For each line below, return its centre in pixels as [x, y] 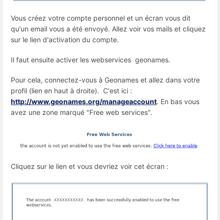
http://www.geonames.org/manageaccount [84, 102]
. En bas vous [178, 102]
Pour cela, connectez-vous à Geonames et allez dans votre [105, 80]
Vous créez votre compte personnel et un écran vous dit [101, 18]
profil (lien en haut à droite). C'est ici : [71, 91]
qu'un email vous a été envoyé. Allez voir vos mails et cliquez [108, 28]
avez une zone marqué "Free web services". [82, 112]
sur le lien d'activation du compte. [65, 39]
